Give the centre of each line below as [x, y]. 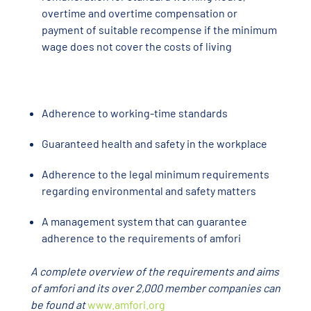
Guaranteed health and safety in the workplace [154, 144]
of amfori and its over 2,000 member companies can [155, 288]
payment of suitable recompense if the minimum [159, 30]
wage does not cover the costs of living [137, 47]
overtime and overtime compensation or [140, 13]
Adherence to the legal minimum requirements [155, 174]
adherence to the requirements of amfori [141, 238]
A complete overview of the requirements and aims [155, 271]
